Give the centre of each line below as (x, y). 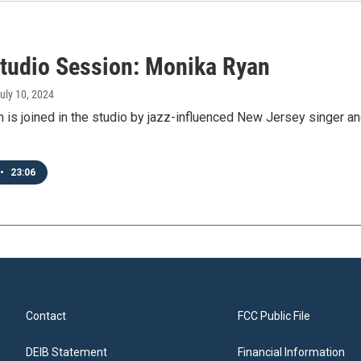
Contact (46, 316)
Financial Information (292, 352)
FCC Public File (274, 316)
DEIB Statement (66, 352)
